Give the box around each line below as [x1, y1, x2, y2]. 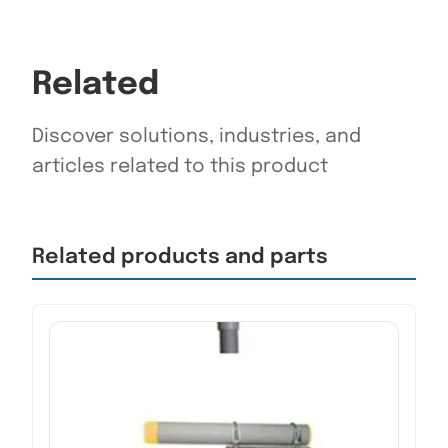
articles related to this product [32, 157, 328, 177]
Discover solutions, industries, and [32, 127, 361, 147]
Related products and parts [32, 247, 328, 268]
